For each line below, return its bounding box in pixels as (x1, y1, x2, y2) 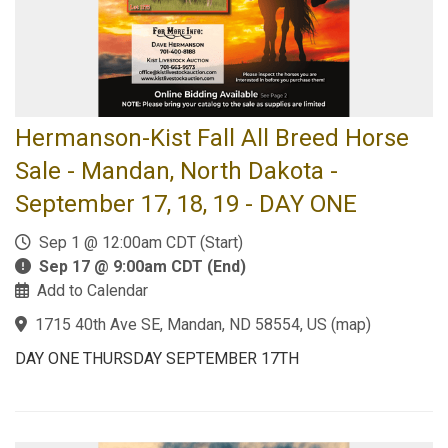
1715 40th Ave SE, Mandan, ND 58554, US (35, 315, 327, 334)
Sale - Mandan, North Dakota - (15, 157, 338, 185)
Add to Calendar (37, 281, 148, 300)
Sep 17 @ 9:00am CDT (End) (39, 257, 246, 276)
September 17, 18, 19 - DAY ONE (15, 190, 357, 218)
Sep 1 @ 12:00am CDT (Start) (31, 233, 243, 252)
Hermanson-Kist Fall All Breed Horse (15, 124, 409, 152)
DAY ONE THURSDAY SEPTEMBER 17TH (15, 349, 299, 368)
